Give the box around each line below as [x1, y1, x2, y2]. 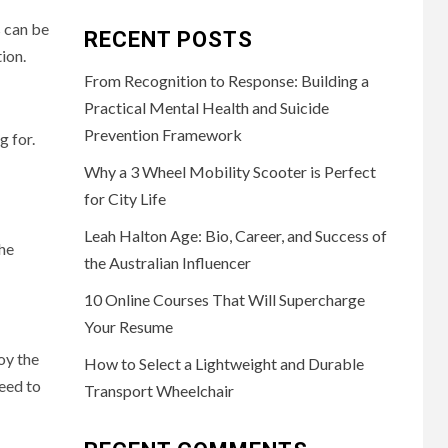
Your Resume [83, 316, 173, 336]
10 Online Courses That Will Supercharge [83, 289, 365, 309]
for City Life [83, 188, 166, 208]
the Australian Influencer [83, 252, 251, 272]
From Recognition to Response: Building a [83, 70, 369, 90]
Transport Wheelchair [83, 380, 234, 400]
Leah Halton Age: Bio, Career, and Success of [83, 225, 387, 245]
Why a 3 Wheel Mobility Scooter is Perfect [83, 161, 376, 181]
